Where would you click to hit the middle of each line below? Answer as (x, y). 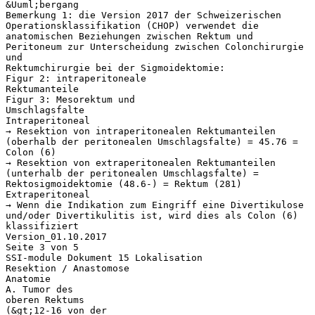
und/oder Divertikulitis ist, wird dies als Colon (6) (152, 215)
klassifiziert (42, 226)
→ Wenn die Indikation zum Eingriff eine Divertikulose (155, 205)
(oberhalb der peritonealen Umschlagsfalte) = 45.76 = (152, 141)
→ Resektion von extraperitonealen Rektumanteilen (141, 162)
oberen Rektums (45, 300)
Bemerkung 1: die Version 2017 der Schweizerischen (143, 15)
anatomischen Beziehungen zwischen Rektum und (129, 36)
